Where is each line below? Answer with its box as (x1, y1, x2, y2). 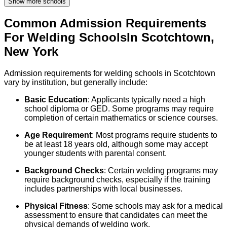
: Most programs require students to (92, 131, 217, 140)
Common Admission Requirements (4, 16, 206, 30)
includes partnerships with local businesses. (24, 184, 182, 194)
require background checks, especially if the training (24, 175, 210, 184)
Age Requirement (24, 131, 92, 140)
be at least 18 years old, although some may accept (24, 140, 208, 149)
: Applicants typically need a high (88, 95, 205, 104)
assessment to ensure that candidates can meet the (24, 211, 208, 220)
